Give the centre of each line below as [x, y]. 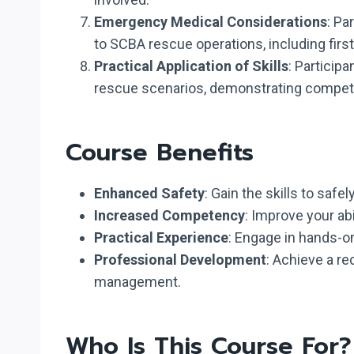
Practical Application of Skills [191, 66]
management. [137, 281]
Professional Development [180, 259]
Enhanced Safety [149, 193]
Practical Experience [161, 237]
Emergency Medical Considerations [211, 21]
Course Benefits [160, 152]
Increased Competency [169, 215]
